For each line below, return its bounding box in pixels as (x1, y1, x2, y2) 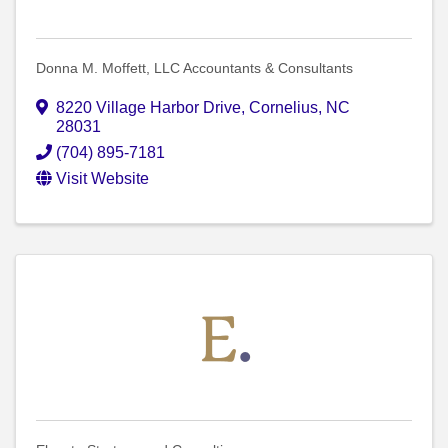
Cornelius (249, 99, 318, 117)
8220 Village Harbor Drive (56, 99, 241, 117)
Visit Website (56, 170, 149, 188)
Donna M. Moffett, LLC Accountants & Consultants (36, 60, 353, 77)
